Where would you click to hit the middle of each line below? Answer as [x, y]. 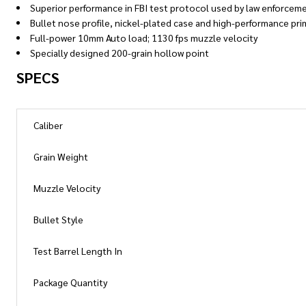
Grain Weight [61, 156]
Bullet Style [58, 219]
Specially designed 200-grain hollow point [120, 53]
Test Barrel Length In [78, 251]
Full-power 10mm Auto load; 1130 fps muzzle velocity [144, 38]
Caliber [48, 125]
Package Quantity [70, 282]
